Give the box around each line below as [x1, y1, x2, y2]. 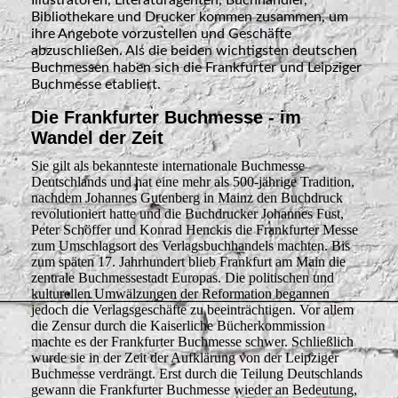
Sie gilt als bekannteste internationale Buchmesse [31, 158, 305, 174]
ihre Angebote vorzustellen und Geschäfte [31, 27, 291, 42]
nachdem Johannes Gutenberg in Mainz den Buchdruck [31, 190, 343, 206]
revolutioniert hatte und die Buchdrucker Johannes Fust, [31, 206, 344, 222]
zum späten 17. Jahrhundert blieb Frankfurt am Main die [31, 254, 346, 270]
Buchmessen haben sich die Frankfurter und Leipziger [31, 60, 362, 76]
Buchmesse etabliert [31, 77, 157, 92]
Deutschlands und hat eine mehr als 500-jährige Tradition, [31, 174, 354, 190]
